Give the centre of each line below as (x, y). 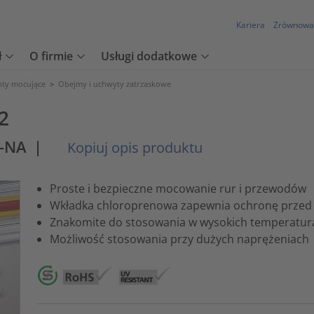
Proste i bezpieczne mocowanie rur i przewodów (178, 188)
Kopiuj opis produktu (133, 148)
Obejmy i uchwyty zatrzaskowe (115, 84)
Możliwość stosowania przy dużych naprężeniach (179, 239)
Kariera (251, 25)
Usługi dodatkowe (149, 56)
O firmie (51, 56)
